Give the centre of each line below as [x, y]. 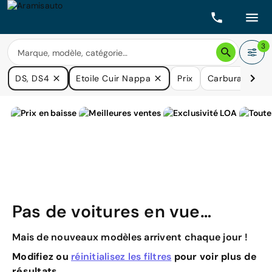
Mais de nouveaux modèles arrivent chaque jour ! [130, 237]
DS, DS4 [32, 78]
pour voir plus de [214, 257]
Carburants [231, 78]
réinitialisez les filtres [121, 257]
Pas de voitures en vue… [112, 212]
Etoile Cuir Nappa [114, 78]
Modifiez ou [42, 257]
